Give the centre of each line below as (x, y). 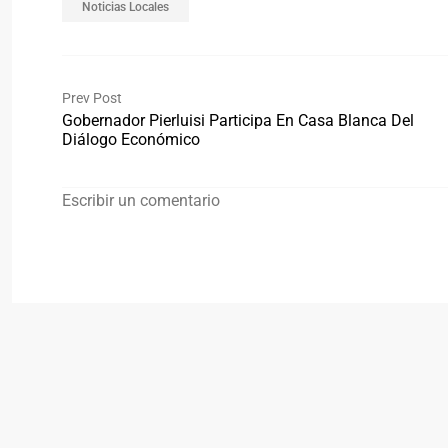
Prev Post (92, 98)
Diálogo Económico (131, 140)
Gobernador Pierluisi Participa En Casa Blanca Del (238, 121)
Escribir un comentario (141, 200)
